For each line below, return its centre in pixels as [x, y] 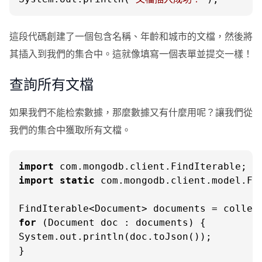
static [77, 180]
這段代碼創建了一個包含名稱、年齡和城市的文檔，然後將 [131, 36]
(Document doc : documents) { [121, 223]
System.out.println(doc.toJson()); [115, 237]
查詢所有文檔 [51, 84]
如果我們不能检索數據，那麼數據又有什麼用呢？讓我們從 [131, 112]
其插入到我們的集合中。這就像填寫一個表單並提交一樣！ [131, 54]
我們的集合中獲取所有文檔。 [70, 130]
